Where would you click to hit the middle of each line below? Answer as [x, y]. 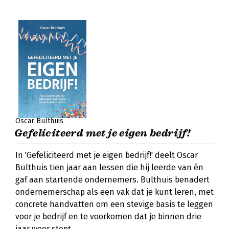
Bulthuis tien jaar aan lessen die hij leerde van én [109, 167]
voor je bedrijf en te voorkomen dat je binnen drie [108, 216]
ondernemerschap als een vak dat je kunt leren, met [114, 192]
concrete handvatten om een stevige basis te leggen [114, 204]
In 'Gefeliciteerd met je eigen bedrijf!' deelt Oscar [107, 155]
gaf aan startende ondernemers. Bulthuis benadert [112, 180]
